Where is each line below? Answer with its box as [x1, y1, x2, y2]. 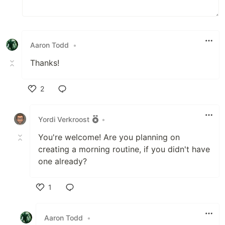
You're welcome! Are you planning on [38, 132, 180, 143]
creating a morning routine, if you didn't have [38, 144, 210, 155]
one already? [38, 156, 87, 167]
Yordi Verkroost [38, 115, 89, 124]
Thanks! [30, 58, 59, 68]
